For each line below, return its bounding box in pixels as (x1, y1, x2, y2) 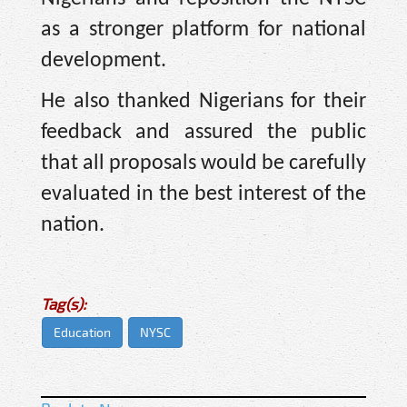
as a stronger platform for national (41, 19, 366, 42)
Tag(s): (41, 294, 86, 313)
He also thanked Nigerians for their (41, 90, 366, 113)
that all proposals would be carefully (41, 152, 366, 174)
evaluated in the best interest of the (41, 183, 366, 205)
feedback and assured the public (41, 121, 366, 144)
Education (54, 324, 111, 341)
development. (41, 50, 166, 73)
